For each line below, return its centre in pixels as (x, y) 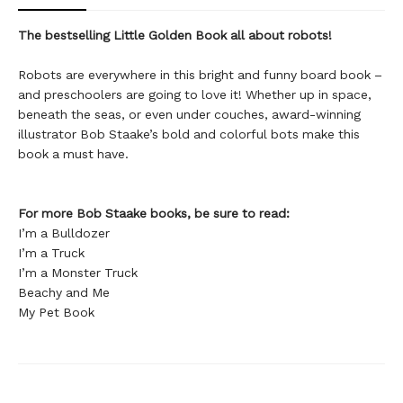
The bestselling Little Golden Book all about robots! (175, 35)
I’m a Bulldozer (64, 233)
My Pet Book (56, 312)
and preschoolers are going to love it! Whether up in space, (195, 94)
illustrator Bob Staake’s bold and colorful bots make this (189, 134)
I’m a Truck (51, 252)
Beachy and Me (64, 292)
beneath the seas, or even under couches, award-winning (189, 114)
